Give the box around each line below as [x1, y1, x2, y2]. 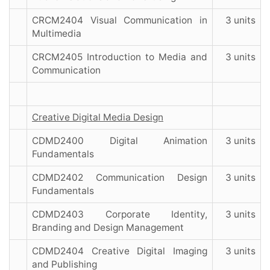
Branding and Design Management [32, 222, 184, 234]
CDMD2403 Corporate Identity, [32, 209, 207, 221]
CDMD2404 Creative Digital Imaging [32, 245, 207, 257]
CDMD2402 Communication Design [32, 172, 207, 184]
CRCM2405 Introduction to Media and [32, 51, 207, 63]
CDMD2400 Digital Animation [32, 135, 207, 147]
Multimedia [32, 28, 81, 40]
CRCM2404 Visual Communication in [32, 14, 207, 27]
